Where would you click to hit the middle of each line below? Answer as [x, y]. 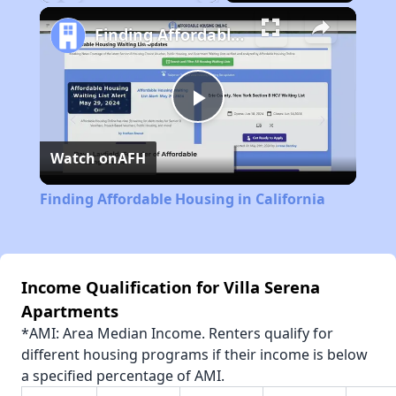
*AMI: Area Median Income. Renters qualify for [177, 334]
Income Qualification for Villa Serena [171, 287]
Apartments [70, 311]
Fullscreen [225, 11]
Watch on [84, 159]
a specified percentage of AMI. [123, 376]
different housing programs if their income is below [194, 355]
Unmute [84, 11]
